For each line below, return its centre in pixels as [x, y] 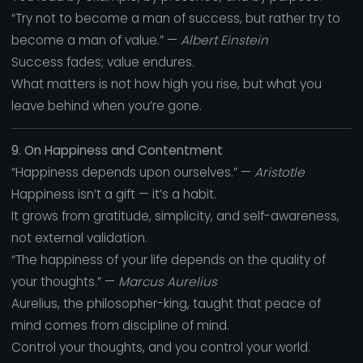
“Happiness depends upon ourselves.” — [132, 173]
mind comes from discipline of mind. [120, 326]
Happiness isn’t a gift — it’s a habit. [113, 194]
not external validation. [79, 238]
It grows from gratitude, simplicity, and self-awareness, [175, 216]
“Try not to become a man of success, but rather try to [175, 18]
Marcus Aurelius [167, 282]
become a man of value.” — [96, 40]
